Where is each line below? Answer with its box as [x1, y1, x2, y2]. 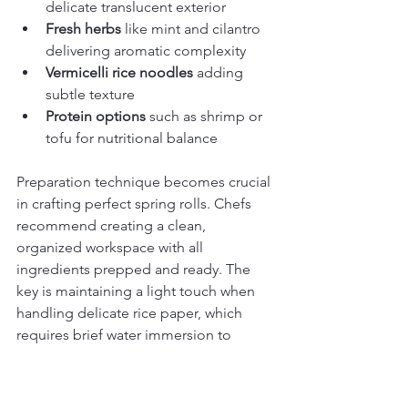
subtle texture [46, 86, 135, 103]
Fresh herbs [46, 20, 121, 37]
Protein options [46, 107, 146, 125]
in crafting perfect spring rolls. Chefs [16, 195, 255, 212]
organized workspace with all [16, 239, 207, 256]
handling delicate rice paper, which [16, 304, 246, 321]
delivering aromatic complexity [46, 42, 246, 59]
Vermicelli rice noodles [46, 64, 193, 81]
